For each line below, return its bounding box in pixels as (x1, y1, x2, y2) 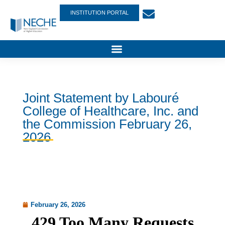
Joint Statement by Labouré (22, 90, 179, 106)
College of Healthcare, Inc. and (22, 103, 198, 119)
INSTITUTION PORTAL (70, 9, 129, 16)
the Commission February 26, (22, 117, 192, 132)
